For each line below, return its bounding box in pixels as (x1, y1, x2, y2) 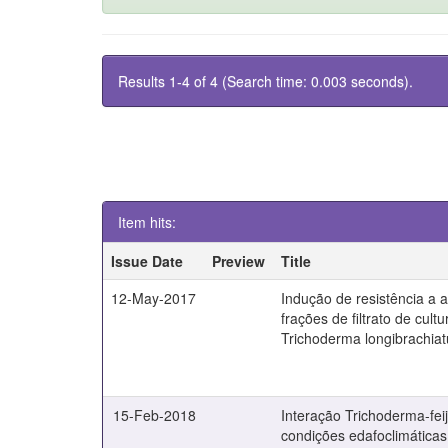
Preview (212, 251, 266, 271)
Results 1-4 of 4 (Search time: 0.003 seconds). (118, 71, 413, 91)
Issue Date (111, 251, 184, 271)
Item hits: (118, 212, 176, 232)
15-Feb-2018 (113, 405, 197, 425)
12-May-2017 (111, 288, 197, 308)
